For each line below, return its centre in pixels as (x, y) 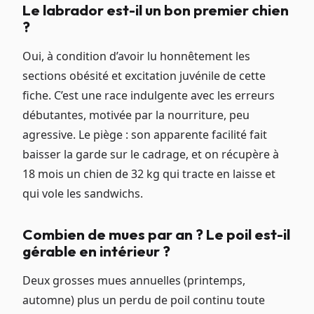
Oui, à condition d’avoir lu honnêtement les (136, 56)
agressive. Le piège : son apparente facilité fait (145, 135)
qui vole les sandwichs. (83, 194)
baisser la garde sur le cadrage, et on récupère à (151, 155)
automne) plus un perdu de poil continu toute (144, 300)
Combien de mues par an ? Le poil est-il (156, 234)
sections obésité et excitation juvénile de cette (144, 76)
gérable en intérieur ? (96, 251)
